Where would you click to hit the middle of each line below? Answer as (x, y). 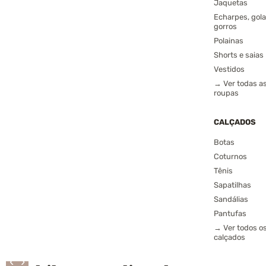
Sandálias (231, 199)
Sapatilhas (232, 185)
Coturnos (230, 156)
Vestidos (229, 69)
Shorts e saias (239, 55)
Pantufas (230, 213)
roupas (226, 93)
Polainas (229, 41)
